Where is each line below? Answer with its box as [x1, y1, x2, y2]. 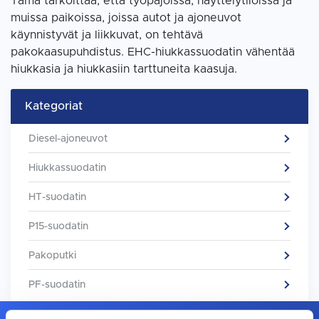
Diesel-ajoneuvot [28, 134, 108, 144]
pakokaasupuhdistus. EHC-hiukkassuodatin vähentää [11, 46, 295, 58]
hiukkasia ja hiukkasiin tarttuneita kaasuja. [11, 63, 237, 75]
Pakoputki [28, 251, 76, 261]
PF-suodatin [28, 280, 85, 290]
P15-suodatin [28, 221, 88, 231]
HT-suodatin [28, 192, 86, 202]
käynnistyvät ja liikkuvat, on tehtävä [11, 29, 203, 41]
